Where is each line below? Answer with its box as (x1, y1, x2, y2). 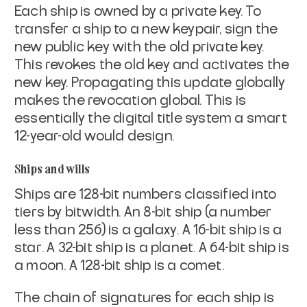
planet (151, 241, 194, 255)
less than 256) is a (14, 223, 134, 237)
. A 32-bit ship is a (41, 241, 151, 255)
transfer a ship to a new (14, 22, 170, 36)
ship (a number (174, 205, 272, 219)
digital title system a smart (113, 111, 287, 125)
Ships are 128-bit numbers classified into (14, 187, 277, 201)
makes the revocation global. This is (14, 93, 247, 108)
